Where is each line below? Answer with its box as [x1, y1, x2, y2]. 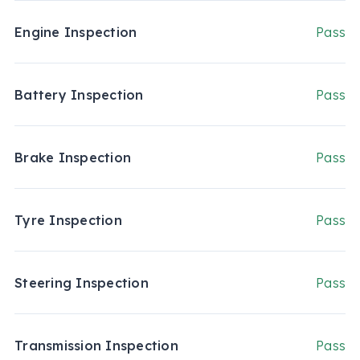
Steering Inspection [14, 275, 149, 292]
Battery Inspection [14, 87, 144, 104]
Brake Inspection [14, 149, 132, 166]
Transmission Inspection [14, 337, 178, 354]
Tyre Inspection [14, 212, 122, 229]
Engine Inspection [14, 24, 137, 41]
